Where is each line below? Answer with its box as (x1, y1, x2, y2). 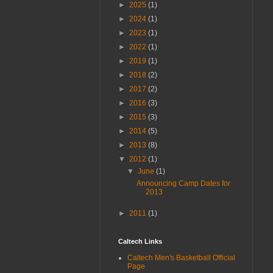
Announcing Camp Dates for (136, 179, 230, 188)
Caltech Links (118, 237, 162, 245)
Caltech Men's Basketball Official (127, 253, 235, 262)
